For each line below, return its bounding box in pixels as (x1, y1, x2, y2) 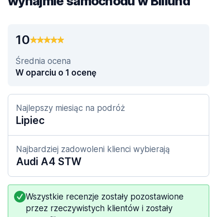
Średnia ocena (15, 56, 71, 66)
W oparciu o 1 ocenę (15, 68, 96, 77)
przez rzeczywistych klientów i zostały (26, 203, 172, 213)
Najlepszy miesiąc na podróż (16, 103, 125, 113)
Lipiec (16, 114, 45, 126)
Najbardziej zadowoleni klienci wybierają (16, 144, 170, 154)
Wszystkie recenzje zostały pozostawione (26, 192, 184, 201)
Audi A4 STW (16, 155, 81, 168)
